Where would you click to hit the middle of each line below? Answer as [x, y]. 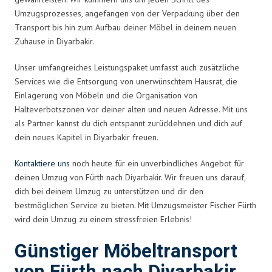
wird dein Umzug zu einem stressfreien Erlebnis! [103, 219]
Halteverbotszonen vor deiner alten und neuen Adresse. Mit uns [131, 109]
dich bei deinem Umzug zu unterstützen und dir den [109, 191]
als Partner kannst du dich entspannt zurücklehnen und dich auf [128, 123]
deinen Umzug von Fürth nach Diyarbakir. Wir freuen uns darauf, [130, 177]
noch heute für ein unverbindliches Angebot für [157, 163]
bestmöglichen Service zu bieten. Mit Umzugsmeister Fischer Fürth [135, 205]
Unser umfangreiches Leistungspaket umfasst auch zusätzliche [127, 67]
